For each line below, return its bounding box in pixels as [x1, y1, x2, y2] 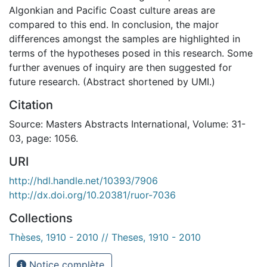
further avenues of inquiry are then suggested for [9, 61, 232, 73]
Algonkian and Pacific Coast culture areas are [9, 4, 215, 16]
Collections [9, 210, 73, 225]
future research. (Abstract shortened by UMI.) [9, 75, 215, 88]
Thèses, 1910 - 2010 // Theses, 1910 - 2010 [9, 231, 201, 243]
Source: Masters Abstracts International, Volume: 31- [9, 117, 246, 130]
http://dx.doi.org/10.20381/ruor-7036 [9, 188, 176, 201]
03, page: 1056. [9, 132, 78, 144]
